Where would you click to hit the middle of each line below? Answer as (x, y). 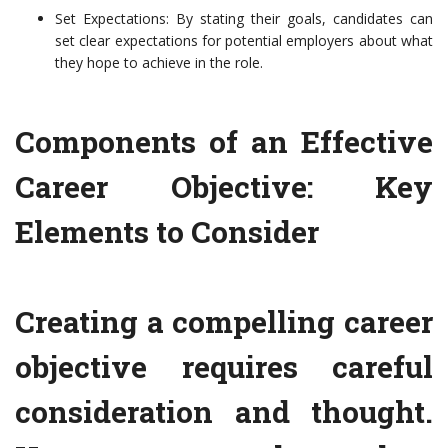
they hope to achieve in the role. (159, 63)
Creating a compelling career (224, 322)
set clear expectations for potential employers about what (244, 41)
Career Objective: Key (224, 187)
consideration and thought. (224, 412)
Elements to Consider (167, 232)
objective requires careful (224, 367)
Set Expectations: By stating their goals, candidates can (244, 19)
